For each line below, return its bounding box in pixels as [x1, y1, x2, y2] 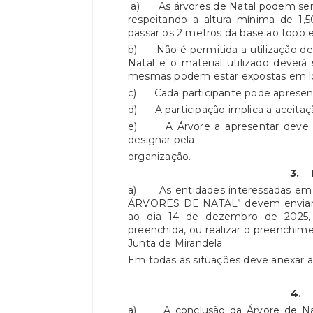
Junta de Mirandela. [128, 237, 225, 249]
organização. [128, 150, 191, 163]
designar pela [128, 133, 195, 146]
